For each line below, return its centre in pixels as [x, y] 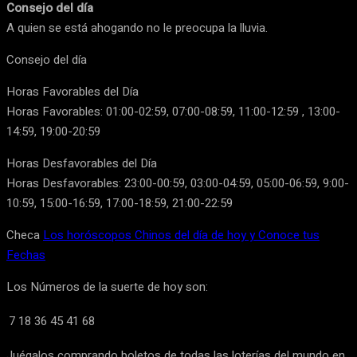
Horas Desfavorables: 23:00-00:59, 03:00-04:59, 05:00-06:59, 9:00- [178, 183]
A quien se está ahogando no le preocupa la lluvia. [137, 28]
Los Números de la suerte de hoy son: [107, 287]
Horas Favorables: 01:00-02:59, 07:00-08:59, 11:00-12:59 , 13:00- [173, 112]
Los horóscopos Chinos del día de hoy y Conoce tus [181, 235]
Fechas [26, 255]
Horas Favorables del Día [73, 92]
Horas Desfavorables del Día [82, 163]
